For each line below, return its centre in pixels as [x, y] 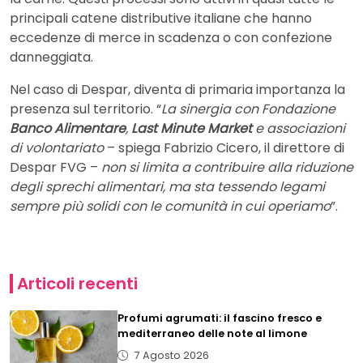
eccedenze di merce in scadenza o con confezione [171, 38]
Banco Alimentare [68, 129]
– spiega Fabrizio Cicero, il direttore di [224, 148]
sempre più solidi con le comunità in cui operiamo [170, 207]
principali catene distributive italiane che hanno [161, 19]
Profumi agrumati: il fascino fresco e [220, 318]
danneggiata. [51, 58]
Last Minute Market [192, 129]
